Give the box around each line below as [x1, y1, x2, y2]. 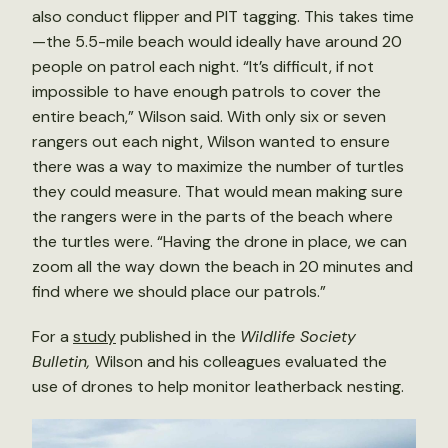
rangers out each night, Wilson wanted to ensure [32, 131, 390, 152]
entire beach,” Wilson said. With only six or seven [32, 106, 386, 127]
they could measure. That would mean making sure [32, 181, 403, 202]
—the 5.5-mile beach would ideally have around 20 [32, 31, 402, 52]
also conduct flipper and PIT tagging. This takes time [32, 6, 414, 27]
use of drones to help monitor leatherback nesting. [32, 376, 404, 397]
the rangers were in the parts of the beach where [32, 206, 393, 227]
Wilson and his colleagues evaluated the [95, 351, 387, 372]
